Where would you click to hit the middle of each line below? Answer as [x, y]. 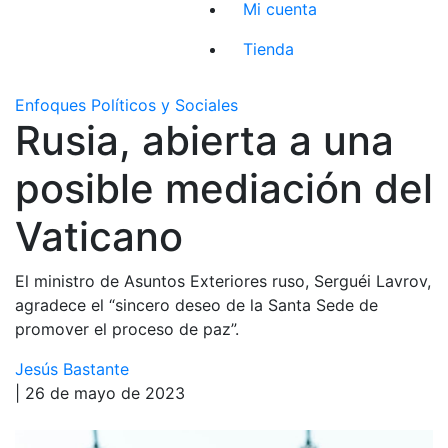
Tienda [269, 48]
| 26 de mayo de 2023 [100, 392]
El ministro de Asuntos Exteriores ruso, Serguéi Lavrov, [223, 280]
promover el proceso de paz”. [127, 328]
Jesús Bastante [72, 368]
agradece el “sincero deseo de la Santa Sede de [196, 304]
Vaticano [99, 236]
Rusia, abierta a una [204, 140]
